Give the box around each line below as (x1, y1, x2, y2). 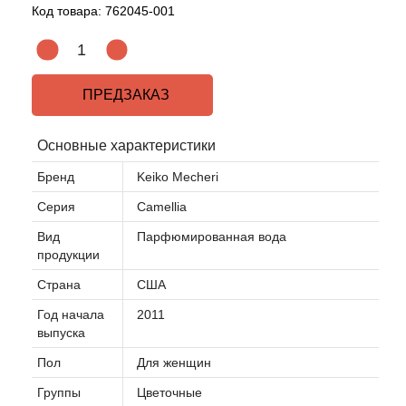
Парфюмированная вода (137, 229, 286, 244)
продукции (37, 247, 100, 262)
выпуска (37, 325, 85, 340)
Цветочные (137, 385, 202, 400)
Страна (37, 277, 81, 292)
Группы (37, 385, 81, 400)
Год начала (37, 307, 104, 322)
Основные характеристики (37, 138, 216, 153)
